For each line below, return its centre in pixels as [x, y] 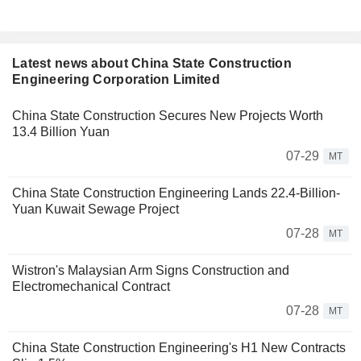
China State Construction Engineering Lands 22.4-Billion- [176, 193]
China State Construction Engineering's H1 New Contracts [179, 348]
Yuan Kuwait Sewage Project [95, 210]
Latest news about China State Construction [152, 64]
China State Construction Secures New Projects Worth [168, 116]
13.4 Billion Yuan [61, 132]
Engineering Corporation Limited [116, 80]
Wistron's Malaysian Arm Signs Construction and [151, 271]
